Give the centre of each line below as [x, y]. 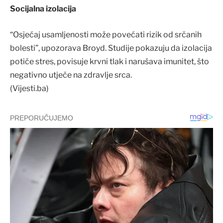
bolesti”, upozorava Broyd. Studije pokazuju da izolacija [111, 48]
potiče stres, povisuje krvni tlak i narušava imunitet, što [110, 61]
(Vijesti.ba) [29, 88]
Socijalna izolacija [43, 9]
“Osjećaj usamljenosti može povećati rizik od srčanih [106, 34]
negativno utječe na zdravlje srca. [71, 75]
